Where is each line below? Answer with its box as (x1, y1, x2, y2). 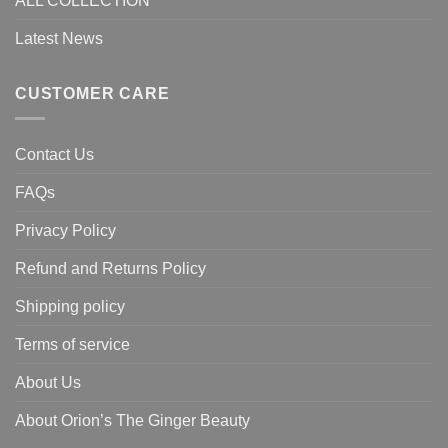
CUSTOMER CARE (15, 85, 170, 103)
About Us (15, 373, 81, 391)
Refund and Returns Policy (15, 259, 206, 277)
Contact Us (15, 145, 94, 163)
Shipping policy (15, 297, 125, 315)
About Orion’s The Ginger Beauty (15, 411, 250, 429)
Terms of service (15, 335, 130, 353)
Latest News (15, 30, 103, 48)
